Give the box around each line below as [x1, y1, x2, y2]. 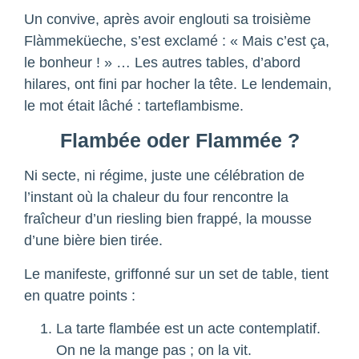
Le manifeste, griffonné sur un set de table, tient [24, 265, 329, 282]
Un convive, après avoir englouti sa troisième [24, 10, 311, 27]
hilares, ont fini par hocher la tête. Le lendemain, [24, 75, 332, 92]
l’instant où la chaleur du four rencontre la [24, 189, 288, 206]
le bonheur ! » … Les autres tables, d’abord [24, 54, 301, 71]
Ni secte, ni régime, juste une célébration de [24, 167, 305, 184]
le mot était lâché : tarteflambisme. [24, 97, 244, 114]
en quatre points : [24, 287, 135, 304]
